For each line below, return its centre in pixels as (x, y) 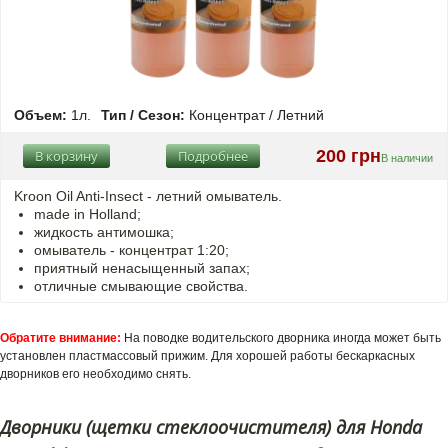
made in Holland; (87, 214)
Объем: (40, 115)
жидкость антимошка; (104, 232)
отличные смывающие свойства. (141, 286)
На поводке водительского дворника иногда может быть (281, 338)
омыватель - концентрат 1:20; (131, 250)
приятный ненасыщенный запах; (142, 268)
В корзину (66, 156)
